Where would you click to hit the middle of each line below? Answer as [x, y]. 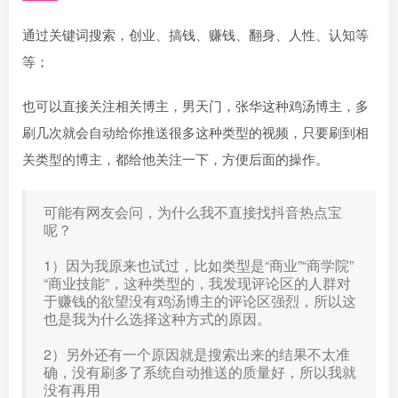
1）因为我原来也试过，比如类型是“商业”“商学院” [199, 265]
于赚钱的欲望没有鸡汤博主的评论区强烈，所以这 [200, 301]
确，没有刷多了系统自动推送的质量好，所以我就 [200, 372]
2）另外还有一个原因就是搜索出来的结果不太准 [197, 354]
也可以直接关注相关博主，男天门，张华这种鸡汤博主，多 [195, 105]
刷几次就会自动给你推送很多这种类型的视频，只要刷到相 [195, 132]
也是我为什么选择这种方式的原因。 [157, 318]
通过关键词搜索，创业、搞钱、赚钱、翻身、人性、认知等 [195, 34]
